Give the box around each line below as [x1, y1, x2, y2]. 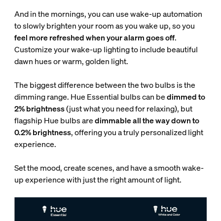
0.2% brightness [14, 127, 71, 138]
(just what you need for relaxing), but [64, 103, 192, 114]
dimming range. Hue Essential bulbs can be [14, 91, 167, 102]
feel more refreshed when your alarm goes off [14, 32, 175, 43]
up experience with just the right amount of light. [14, 174, 182, 185]
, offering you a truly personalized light [71, 127, 203, 138]
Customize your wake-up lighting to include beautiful [14, 44, 198, 55]
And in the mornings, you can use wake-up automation [14, 8, 202, 19]
